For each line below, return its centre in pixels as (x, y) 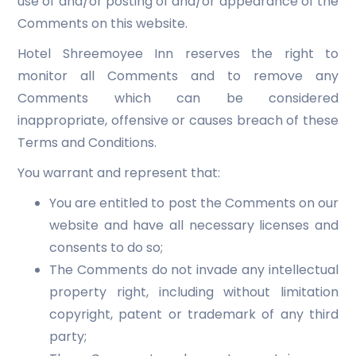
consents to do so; (106, 248)
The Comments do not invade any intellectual (194, 270)
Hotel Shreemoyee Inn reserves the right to (178, 54)
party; (68, 337)
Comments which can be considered (178, 98)
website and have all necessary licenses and (194, 225)
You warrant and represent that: (119, 173)
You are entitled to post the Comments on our (194, 203)
